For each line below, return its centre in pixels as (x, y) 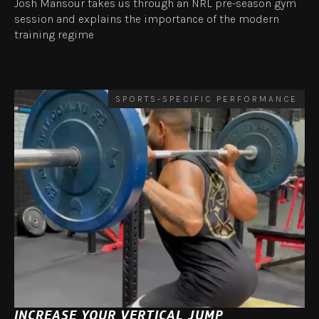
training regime (54, 35)
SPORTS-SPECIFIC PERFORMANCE (206, 99)
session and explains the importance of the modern (147, 19)
